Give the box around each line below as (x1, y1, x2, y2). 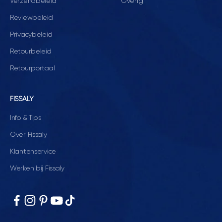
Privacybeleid (10, 31, 53, 38)
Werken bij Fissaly (10, 165, 64, 172)
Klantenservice (10, 148, 56, 155)
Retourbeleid (10, 48, 52, 55)
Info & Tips (10, 114, 41, 121)
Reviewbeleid (10, 14, 53, 21)
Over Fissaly (10, 131, 47, 138)
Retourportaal (10, 65, 55, 72)
